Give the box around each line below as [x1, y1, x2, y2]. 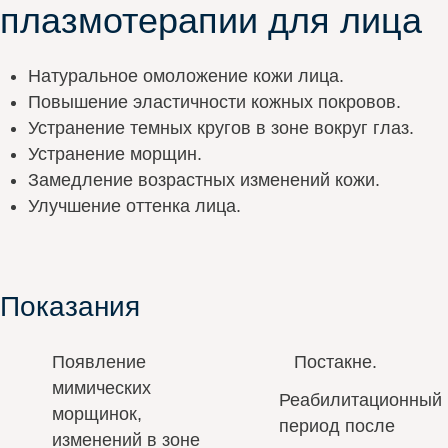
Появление [51, 351, 146, 372]
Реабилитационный [278, 389, 442, 410]
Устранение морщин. [28, 143, 202, 164]
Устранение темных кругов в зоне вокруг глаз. [28, 117, 414, 138]
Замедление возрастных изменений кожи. [28, 169, 380, 190]
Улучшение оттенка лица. [28, 195, 241, 216]
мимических [51, 377, 151, 398]
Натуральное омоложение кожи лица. [28, 65, 344, 86]
